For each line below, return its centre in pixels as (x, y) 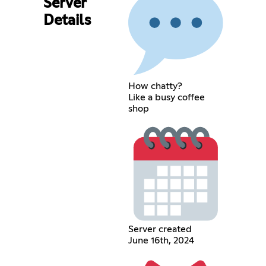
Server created (160, 229)
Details (67, 20)
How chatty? (156, 86)
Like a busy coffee (167, 97)
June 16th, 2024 (161, 241)
